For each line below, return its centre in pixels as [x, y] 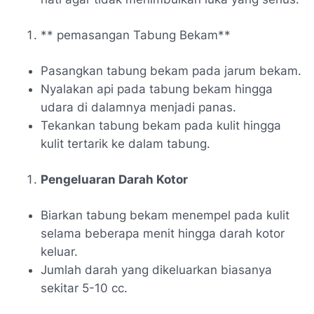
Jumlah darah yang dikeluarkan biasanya [156, 269]
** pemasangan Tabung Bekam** [136, 35]
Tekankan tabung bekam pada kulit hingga [161, 125]
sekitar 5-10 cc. [84, 288]
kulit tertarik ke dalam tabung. [125, 143]
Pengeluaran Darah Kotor [114, 179]
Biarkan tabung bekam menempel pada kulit [165, 215]
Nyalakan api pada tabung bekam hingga [157, 89]
